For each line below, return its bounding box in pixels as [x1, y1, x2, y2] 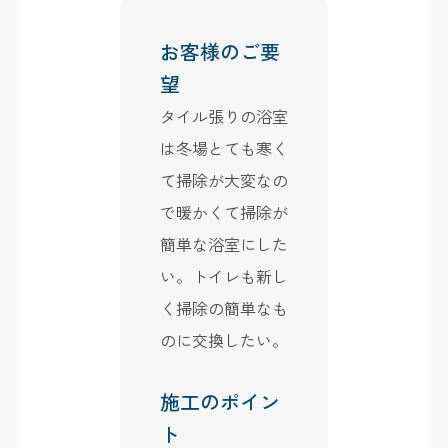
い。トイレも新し [160, 263, 288, 288]
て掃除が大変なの [160, 167, 288, 192]
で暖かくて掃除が [160, 199, 288, 224]
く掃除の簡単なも [160, 295, 288, 320]
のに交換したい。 [160, 327, 288, 352]
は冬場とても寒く [160, 135, 288, 160]
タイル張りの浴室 [160, 103, 288, 128]
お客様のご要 [160, 36, 280, 66]
